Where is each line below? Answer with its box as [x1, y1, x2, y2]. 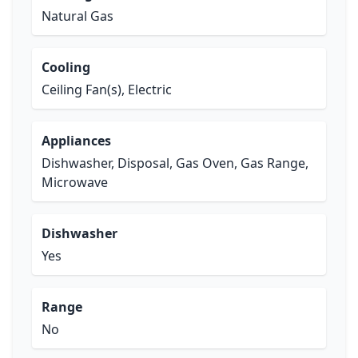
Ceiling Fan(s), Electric [42, 81, 172, 98]
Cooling [42, 58, 90, 76]
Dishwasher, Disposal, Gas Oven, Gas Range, [42, 154, 308, 172]
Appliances [42, 132, 111, 149]
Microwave [42, 173, 108, 191]
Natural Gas [42, 7, 113, 25]
